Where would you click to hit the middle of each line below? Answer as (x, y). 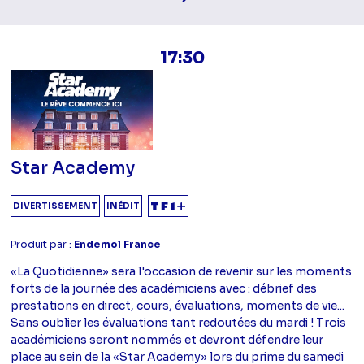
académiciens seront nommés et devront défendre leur (167, 339)
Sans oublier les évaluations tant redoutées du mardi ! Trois (179, 322)
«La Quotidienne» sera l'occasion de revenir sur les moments (182, 271)
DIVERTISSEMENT (56, 206)
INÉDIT (123, 206)
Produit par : (43, 244)
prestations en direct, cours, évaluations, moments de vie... (178, 305)
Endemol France (118, 244)
